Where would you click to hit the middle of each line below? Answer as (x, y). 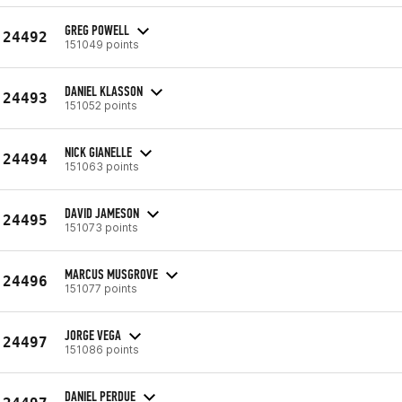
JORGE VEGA (93, 335)
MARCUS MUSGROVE (111, 274)
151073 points (101, 227)
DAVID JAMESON (102, 213)
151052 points (101, 105)
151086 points (102, 349)
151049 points (102, 44)
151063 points (102, 166)
